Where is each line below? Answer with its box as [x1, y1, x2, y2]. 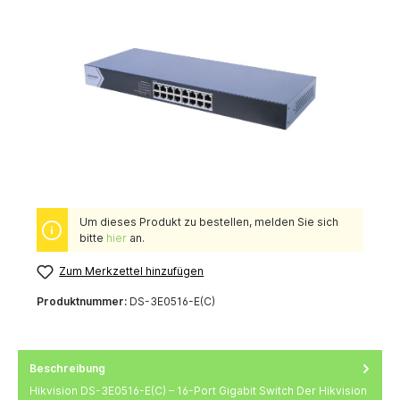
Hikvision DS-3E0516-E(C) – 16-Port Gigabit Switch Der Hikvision [29, 384, 367, 398]
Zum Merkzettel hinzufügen [59, 263, 204, 278]
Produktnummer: [37, 295, 129, 308]
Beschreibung [29, 361, 105, 375]
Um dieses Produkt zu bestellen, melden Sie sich [79, 214, 338, 229]
